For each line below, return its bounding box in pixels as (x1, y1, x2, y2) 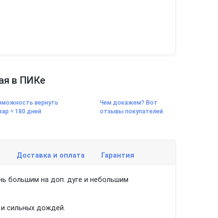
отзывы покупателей (99, 108, 163, 115)
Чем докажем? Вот (99, 99, 158, 106)
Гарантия (101, 151, 134, 160)
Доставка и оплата (17, 151, 85, 160)
